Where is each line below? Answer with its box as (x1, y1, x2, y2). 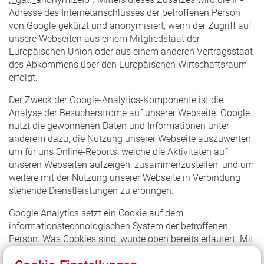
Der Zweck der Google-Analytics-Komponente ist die (9, 94, 223, 105)
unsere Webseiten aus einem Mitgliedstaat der (9, 32, 200, 44)
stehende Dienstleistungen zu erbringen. (9, 184, 174, 196)
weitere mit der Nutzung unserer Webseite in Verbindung (9, 171, 240, 183)
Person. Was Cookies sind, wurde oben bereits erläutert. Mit (9, 233, 253, 245)
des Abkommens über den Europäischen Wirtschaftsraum (9, 58, 247, 70)
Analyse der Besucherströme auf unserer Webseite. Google (9, 107, 250, 118)
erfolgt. (9, 71, 38, 83)
